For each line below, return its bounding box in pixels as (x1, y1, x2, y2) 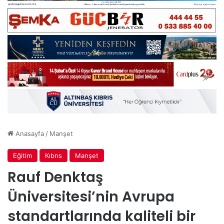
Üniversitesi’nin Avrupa (7, 186, 174, 206)
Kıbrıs (45, 151, 62, 159)
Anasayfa (13, 129, 44, 137)
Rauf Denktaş (7, 167, 103, 187)
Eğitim (13, 151, 32, 159)
